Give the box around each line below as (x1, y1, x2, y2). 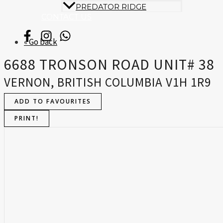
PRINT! (14, 114, 39, 123)
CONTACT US (41, 12, 92, 22)
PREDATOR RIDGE (76, 2, 146, 12)
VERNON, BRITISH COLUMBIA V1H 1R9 (4, 74, 211, 91)
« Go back (24, 36, 57, 48)
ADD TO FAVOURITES (14, 97, 91, 106)
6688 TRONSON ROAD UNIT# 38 (4, 55, 215, 74)
